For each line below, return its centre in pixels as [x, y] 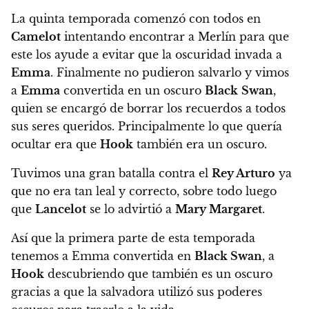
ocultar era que [56, 144]
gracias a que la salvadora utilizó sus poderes [137, 292]
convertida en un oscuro [132, 91]
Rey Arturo [243, 173]
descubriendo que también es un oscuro [158, 274]
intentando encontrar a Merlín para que [175, 37]
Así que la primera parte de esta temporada [133, 238]
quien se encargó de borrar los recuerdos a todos [148, 109]
